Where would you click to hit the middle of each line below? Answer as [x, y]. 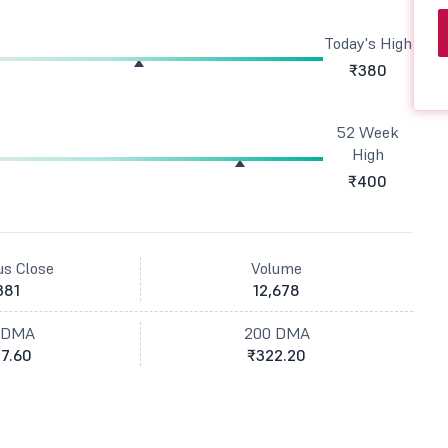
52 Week [367, 132]
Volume [277, 268]
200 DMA [276, 333]
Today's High [367, 43]
